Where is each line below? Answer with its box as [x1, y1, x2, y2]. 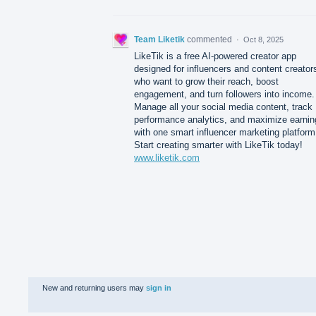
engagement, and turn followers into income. [134, 88, 315, 99]
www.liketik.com [134, 152, 200, 163]
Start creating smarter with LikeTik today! [134, 139, 303, 150]
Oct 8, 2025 [243, 35, 284, 44]
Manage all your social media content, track [134, 101, 312, 112]
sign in [146, 283, 171, 292]
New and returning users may [42, 283, 146, 292]
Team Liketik [134, 34, 185, 44]
